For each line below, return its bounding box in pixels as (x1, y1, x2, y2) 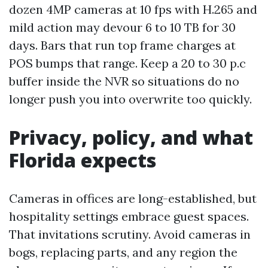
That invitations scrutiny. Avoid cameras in (9, 227, 251, 242)
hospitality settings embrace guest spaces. (9, 209, 249, 224)
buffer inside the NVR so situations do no (9, 74, 239, 89)
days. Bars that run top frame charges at (9, 38, 236, 53)
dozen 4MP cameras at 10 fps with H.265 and (9, 2, 257, 17)
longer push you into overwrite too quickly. (9, 92, 252, 106)
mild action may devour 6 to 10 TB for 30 (9, 20, 236, 35)
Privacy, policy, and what (9, 124, 253, 150)
